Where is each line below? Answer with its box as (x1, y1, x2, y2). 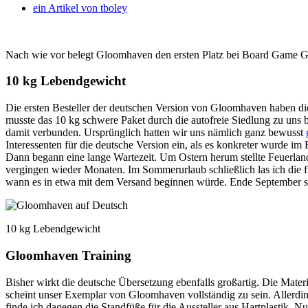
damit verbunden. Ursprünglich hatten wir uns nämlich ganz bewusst (5, 126, 306, 139)
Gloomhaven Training (5, 247, 131, 263)
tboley (98, 1, 127, 14)
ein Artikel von (33, 1, 98, 14)
